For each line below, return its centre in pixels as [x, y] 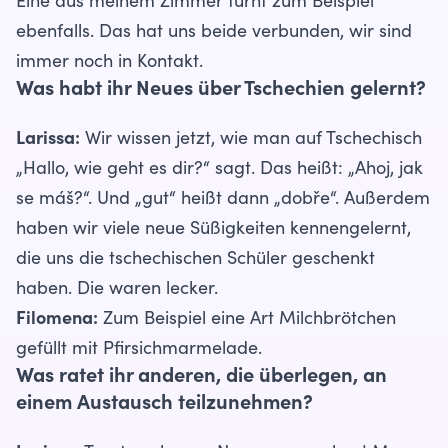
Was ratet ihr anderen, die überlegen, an [201, 377]
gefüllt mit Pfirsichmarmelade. [139, 349]
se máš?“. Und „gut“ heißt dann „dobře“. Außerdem [223, 199]
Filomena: [57, 319]
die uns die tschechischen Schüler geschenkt [195, 259]
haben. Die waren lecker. [117, 289]
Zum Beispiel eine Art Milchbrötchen [247, 319]
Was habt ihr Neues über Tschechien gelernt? [221, 90]
